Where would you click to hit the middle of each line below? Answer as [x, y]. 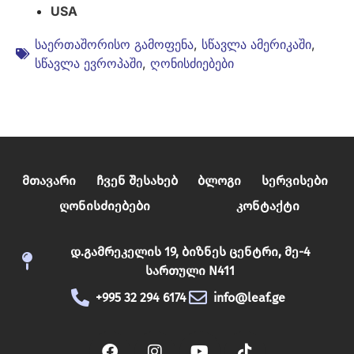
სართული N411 [190, 270]
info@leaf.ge [249, 297]
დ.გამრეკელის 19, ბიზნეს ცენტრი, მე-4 [190, 251]
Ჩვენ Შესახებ [137, 180]
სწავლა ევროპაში [88, 63]
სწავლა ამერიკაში [256, 44]
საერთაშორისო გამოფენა [114, 44]
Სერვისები [295, 180]
